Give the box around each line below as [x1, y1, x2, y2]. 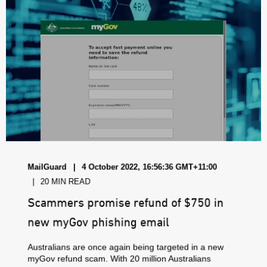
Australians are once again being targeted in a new [27, 242, 224, 252]
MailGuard [27, 162, 67, 172]
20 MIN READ [40, 176, 91, 187]
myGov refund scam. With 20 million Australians [27, 253, 211, 263]
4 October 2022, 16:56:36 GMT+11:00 [82, 162, 217, 172]
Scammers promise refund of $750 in [27, 195, 224, 210]
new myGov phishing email [27, 215, 170, 229]
